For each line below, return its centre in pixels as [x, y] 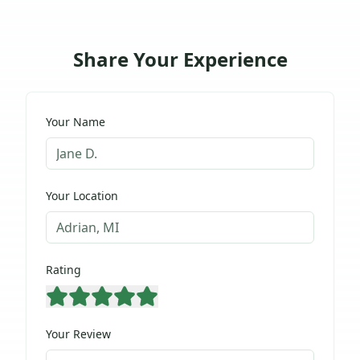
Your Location [82, 195]
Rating [63, 269]
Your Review [78, 333]
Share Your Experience [180, 59]
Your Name [76, 121]
